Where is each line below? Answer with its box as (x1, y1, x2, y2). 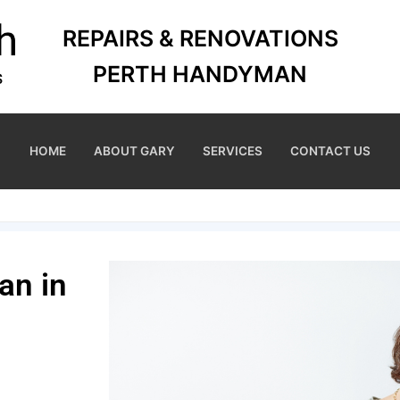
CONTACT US (290, 143, 371, 158)
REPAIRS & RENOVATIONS (62, 25, 338, 53)
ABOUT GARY (94, 143, 175, 158)
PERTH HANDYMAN (93, 61, 307, 88)
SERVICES (203, 143, 262, 158)
